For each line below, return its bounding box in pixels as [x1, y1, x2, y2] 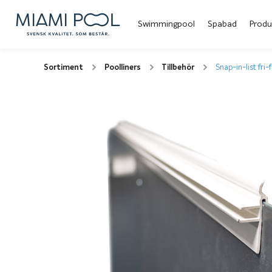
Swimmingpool [137, 19, 195, 29]
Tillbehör [161, 64, 194, 72]
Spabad [207, 19, 237, 29]
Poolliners [104, 64, 141, 72]
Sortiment [44, 64, 83, 72]
